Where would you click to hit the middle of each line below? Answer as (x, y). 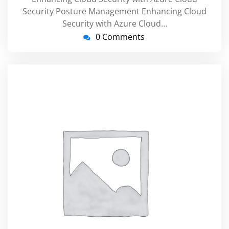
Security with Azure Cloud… (114, 24)
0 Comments (120, 37)
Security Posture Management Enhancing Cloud (114, 12)
